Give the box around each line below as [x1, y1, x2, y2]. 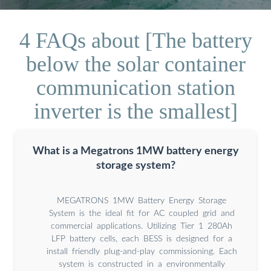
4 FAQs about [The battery [19, 28, 252, 53]
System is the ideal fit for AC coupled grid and [48, 209, 235, 218]
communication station [36, 75, 235, 100]
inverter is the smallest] [33, 99, 238, 123]
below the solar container [25, 51, 246, 76]
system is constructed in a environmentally [58, 260, 225, 269]
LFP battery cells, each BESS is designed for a [51, 234, 232, 243]
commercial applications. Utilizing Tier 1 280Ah [51, 221, 232, 230]
